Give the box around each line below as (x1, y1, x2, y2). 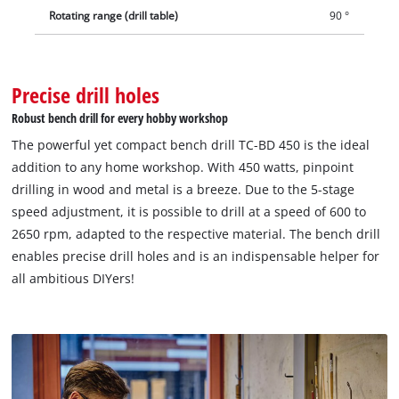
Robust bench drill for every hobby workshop (12, 109, 229, 126)
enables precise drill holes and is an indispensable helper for (12, 247, 380, 265)
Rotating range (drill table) (49, 9, 179, 23)
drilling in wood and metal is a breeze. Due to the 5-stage (12, 180, 355, 198)
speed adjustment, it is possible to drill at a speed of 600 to (12, 202, 367, 220)
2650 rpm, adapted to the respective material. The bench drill (12, 224, 381, 242)
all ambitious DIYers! (12, 269, 135, 287)
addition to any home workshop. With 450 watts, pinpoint (12, 158, 354, 175)
